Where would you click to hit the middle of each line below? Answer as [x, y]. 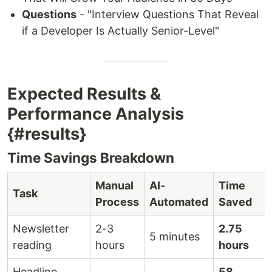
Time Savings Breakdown [91, 158]
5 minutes [175, 237]
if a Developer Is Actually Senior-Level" [121, 31]
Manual [114, 186]
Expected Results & [84, 94]
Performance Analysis [96, 114]
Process [117, 202]
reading [32, 245]
